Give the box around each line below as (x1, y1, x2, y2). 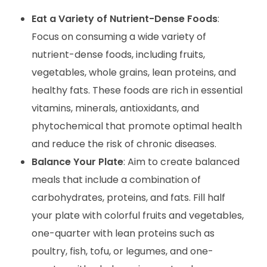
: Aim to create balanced (123, 154, 240, 169)
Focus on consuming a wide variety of (31, 29, 206, 44)
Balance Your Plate (31, 154, 123, 169)
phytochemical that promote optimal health (31, 119, 242, 133)
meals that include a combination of (31, 172, 201, 187)
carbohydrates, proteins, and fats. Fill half (31, 190, 225, 204)
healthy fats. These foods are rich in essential (31, 83, 243, 97)
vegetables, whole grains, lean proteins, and (31, 65, 236, 79)
